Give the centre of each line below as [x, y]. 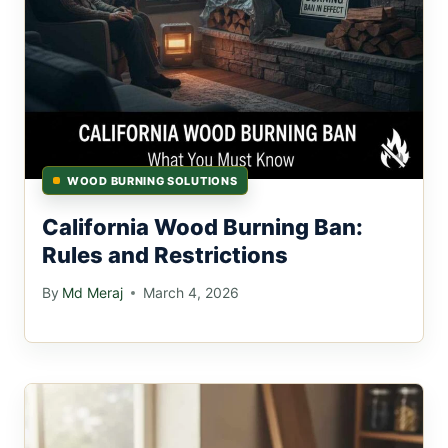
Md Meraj [93, 292]
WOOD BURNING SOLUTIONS [152, 180]
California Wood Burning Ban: [202, 227]
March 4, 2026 [191, 292]
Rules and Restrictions [165, 255]
